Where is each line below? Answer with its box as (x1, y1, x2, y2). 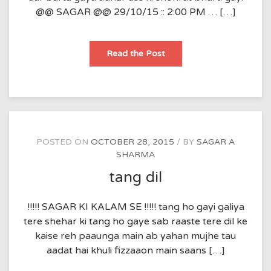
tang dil (109, 168, 162, 186)
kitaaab (164, 48, 194, 58)
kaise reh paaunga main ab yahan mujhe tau (35, 229, 236, 242)
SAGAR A (197, 137, 235, 147)
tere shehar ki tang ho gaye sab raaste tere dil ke (24, 215, 247, 227)
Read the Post (106, 48, 165, 59)
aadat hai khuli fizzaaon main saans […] (46, 244, 225, 256)
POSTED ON (36, 137, 91, 147)
